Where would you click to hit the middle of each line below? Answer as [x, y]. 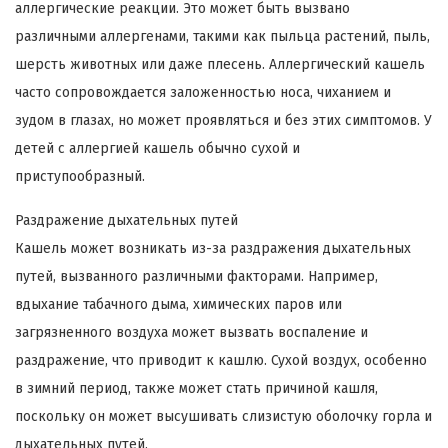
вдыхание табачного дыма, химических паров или [178, 304]
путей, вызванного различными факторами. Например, [196, 276]
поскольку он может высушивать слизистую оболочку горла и [223, 416]
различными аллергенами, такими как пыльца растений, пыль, [222, 36]
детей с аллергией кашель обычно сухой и [157, 148]
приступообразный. [80, 176]
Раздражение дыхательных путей [126, 220]
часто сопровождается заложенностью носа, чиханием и [203, 92]
